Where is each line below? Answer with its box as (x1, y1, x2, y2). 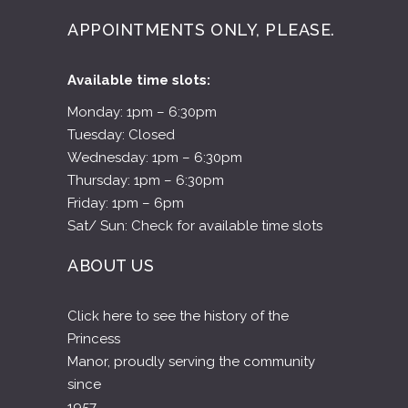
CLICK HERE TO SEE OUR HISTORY (75, 295, 296, 312)
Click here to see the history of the (67, 158, 289, 175)
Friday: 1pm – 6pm (67, 45, 184, 62)
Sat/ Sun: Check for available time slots (67, 67, 322, 85)
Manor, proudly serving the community (67, 203, 315, 220)
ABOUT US (67, 106, 155, 126)
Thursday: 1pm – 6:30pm (67, 22, 224, 39)
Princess (67, 180, 120, 198)
